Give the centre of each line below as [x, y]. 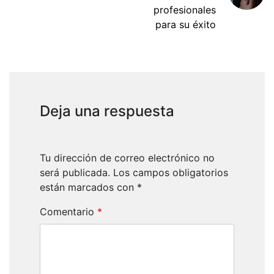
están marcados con [88, 187]
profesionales [185, 10]
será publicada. [75, 173]
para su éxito [186, 25]
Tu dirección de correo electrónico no [127, 158]
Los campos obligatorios [171, 173]
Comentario [68, 212]
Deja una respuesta [107, 111]
